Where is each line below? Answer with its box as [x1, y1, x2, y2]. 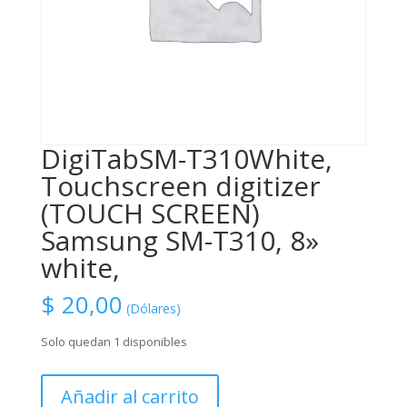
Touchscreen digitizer [40, 167, 321, 205]
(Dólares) [125, 300, 181, 318]
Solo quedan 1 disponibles [40, 333, 187, 351]
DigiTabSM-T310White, [40, 140, 333, 178]
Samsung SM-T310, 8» [40, 222, 319, 260]
